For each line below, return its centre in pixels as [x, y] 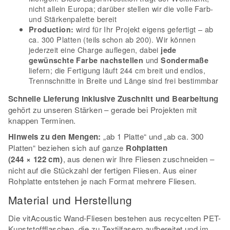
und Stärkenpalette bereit [73, 18]
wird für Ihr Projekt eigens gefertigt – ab [143, 29]
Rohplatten [147, 148]
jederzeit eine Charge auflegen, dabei [95, 49]
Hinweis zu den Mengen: [55, 136]
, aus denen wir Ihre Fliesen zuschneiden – [139, 159]
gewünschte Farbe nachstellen [86, 60]
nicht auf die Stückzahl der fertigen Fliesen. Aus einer [102, 170]
